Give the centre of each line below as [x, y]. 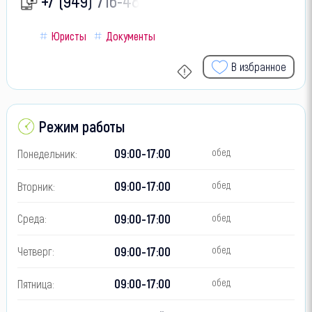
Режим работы [81, 126]
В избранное [259, 67]
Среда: [32, 218]
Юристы [69, 36]
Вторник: [36, 186]
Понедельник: [47, 153]
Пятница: [36, 283]
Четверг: [36, 251]
